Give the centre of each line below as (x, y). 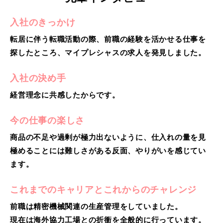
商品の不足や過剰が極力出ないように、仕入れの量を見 (108, 137)
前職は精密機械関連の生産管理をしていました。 (96, 206)
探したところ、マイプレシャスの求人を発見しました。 (108, 52)
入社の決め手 (38, 78)
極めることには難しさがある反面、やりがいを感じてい (108, 150)
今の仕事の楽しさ (47, 120)
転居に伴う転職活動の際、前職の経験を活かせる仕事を (108, 39)
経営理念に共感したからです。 (65, 95)
